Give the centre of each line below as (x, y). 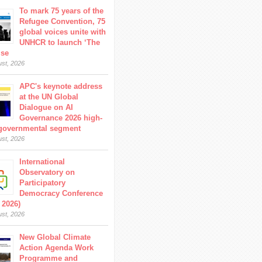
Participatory (43, 183)
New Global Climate (55, 237)
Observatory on (47, 172)
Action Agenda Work (57, 248)
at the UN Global (49, 97)
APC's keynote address (61, 86)
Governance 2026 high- (61, 118)
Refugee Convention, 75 (63, 21)
